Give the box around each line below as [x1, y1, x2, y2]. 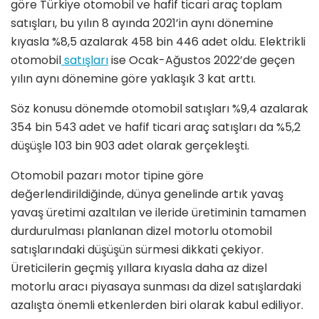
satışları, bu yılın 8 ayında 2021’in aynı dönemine [11, 15, 273, 32]
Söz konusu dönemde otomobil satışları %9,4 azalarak [11, 100, 308, 117]
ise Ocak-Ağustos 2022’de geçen [108, 52, 295, 69]
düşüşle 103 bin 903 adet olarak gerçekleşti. [11, 137, 249, 155]
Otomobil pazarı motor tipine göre [11, 167, 204, 184]
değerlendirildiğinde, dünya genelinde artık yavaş [11, 186, 283, 203]
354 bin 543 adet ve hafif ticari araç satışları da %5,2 [11, 119, 300, 136]
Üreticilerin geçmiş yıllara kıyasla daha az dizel [11, 260, 267, 277]
